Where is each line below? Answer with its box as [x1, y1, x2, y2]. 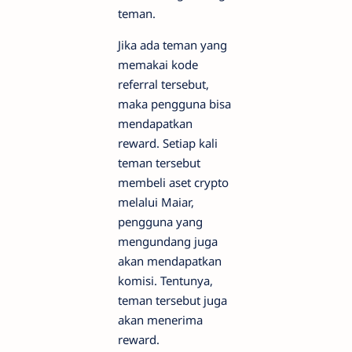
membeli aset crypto [118, 174, 229, 190]
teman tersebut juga [118, 291, 227, 308]
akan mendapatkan [118, 252, 222, 269]
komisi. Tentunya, [118, 272, 213, 288]
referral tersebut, [118, 75, 209, 92]
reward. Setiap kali [118, 134, 218, 151]
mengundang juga [118, 233, 218, 249]
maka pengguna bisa [118, 95, 231, 112]
